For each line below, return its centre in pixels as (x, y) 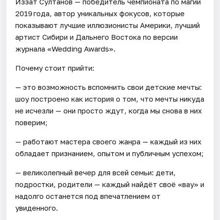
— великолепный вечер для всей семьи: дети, (96, 173)
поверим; (32, 123)
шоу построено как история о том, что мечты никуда (110, 99)
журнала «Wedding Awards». (66, 49)
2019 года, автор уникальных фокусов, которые (100, 14)
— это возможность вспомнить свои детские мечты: (109, 87)
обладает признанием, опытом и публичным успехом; (110, 153)
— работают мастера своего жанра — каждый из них (109, 142)
